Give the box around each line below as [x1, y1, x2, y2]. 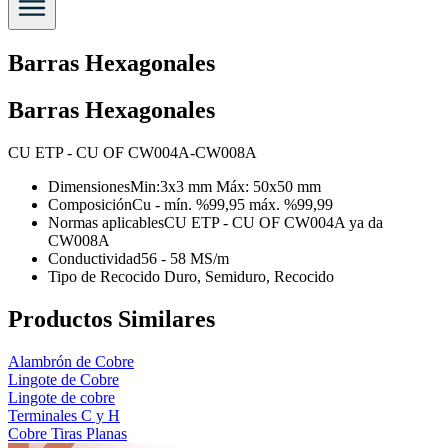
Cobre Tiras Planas [8, 424, 127, 442]
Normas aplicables [48, 213, 164, 231]
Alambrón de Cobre [8, 352, 134, 370]
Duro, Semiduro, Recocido [160, 267, 334, 285]
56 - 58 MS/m [141, 249, 229, 267]
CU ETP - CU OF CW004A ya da [164, 213, 383, 231]
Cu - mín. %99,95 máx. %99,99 [132, 195, 333, 213]
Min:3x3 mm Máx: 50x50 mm [130, 177, 321, 195]
